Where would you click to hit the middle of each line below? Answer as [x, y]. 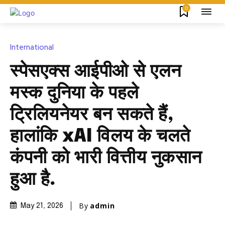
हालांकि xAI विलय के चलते [100, 136]
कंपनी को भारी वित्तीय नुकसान [106, 158]
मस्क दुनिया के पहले [75, 93]
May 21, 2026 [42, 206]
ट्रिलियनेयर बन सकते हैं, [92, 115]
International [32, 47]
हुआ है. [33, 180]
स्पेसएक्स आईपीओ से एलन [96, 72]
